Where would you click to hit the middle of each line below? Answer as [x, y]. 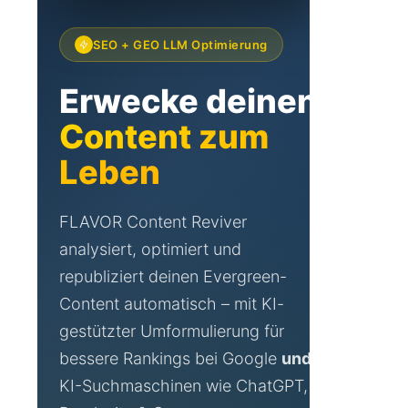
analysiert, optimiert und [150, 249]
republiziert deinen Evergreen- [173, 276]
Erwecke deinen [189, 101]
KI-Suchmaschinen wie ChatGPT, [184, 386]
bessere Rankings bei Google [170, 358]
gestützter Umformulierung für [172, 331]
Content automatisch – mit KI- [172, 304]
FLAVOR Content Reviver [153, 222]
